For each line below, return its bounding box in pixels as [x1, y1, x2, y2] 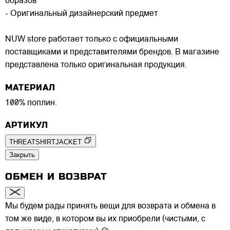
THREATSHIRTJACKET [9, 138, 82, 146]
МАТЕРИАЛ [5, 82, 55, 92]
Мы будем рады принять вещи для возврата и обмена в [5, 202, 216, 210]
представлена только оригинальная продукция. [5, 61, 187, 70]
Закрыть [9, 150, 35, 159]
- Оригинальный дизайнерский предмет [5, 10, 158, 18]
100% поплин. [5, 99, 57, 107]
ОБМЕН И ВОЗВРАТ [5, 170, 107, 182]
